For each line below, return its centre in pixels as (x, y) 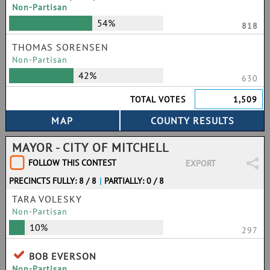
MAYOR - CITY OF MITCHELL (90, 148)
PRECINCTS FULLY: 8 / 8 (53, 181)
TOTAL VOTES (158, 99)
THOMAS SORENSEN (60, 47)
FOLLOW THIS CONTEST (72, 163)
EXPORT (200, 163)
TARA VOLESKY (47, 199)
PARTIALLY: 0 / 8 (134, 181)
